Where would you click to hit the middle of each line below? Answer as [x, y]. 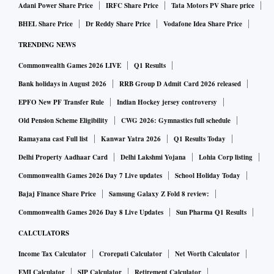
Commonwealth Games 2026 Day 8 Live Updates [91, 213]
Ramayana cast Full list [53, 139]
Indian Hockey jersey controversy [167, 102]
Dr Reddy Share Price [118, 24]
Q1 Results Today [200, 139]
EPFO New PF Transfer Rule [61, 102]
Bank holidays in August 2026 [62, 84]
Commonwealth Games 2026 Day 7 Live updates [90, 176]
